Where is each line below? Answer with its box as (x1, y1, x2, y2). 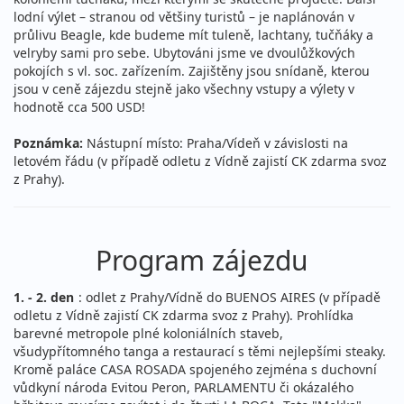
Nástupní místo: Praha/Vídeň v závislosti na (83, 134, 348, 152)
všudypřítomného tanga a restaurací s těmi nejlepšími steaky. (14, 343, 386, 361)
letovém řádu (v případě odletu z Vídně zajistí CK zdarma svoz (14, 152, 387, 170)
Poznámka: (14, 134, 83, 152)
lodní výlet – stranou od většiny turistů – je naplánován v (14, 8, 354, 26)
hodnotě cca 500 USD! (14, 98, 145, 116)
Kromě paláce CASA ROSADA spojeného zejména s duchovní (14, 361, 377, 379)
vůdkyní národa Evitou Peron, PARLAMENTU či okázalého (14, 379, 353, 397)
